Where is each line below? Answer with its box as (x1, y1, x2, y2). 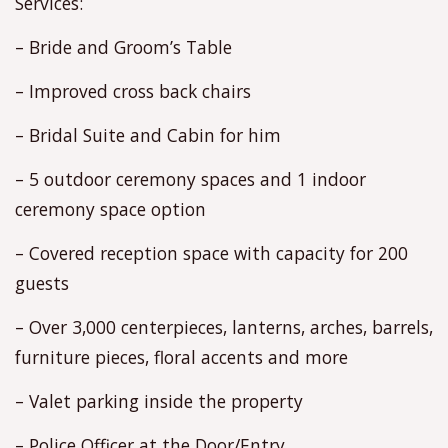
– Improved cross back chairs (15, 78, 251, 103)
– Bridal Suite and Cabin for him (15, 122, 281, 147)
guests (15, 270, 69, 295)
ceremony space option (15, 196, 206, 221)
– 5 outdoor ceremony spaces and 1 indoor (15, 166, 366, 191)
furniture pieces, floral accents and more (15, 344, 348, 369)
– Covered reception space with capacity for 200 (15, 240, 408, 265)
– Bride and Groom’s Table (15, 34, 232, 59)
